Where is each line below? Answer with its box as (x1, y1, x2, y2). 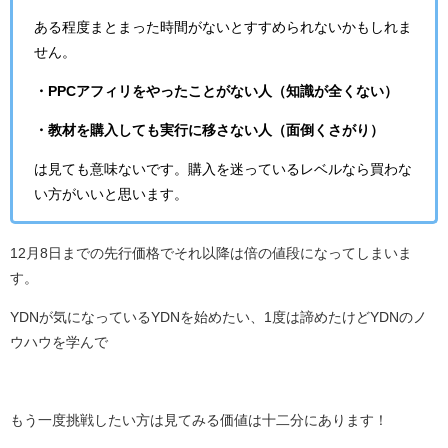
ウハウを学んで (10, 334, 108, 349)
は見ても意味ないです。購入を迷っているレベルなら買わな (34, 162, 412, 177)
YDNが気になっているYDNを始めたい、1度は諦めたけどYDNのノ (10, 309, 427, 324)
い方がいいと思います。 (34, 187, 188, 202)
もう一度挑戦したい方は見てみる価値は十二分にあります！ (10, 412, 388, 427)
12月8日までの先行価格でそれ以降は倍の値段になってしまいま (10, 245, 412, 260)
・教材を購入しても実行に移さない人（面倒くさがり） (34, 123, 384, 138)
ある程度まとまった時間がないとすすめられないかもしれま (34, 20, 412, 35)
